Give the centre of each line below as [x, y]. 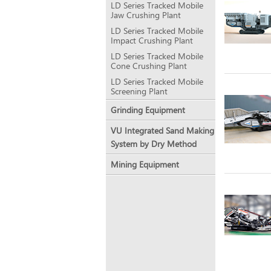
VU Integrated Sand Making [163, 130]
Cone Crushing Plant [149, 66]
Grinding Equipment [148, 110]
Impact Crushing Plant [152, 40]
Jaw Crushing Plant [146, 15]
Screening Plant [139, 91]
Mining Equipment [145, 164]
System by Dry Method [154, 144]
